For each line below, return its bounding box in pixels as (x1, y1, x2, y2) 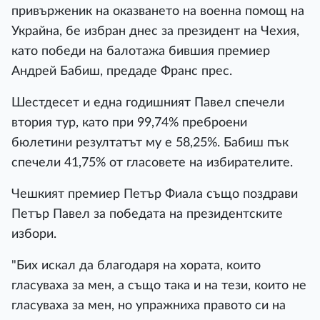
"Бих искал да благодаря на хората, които (11, 259, 261, 271)
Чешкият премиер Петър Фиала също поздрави (11, 187, 298, 200)
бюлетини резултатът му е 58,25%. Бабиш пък (11, 136, 289, 149)
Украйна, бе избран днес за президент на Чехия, (11, 24, 299, 37)
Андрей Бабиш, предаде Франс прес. (11, 64, 232, 77)
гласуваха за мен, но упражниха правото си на (11, 299, 286, 311)
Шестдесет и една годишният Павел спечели (11, 96, 284, 109)
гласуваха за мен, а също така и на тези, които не (11, 279, 306, 291)
